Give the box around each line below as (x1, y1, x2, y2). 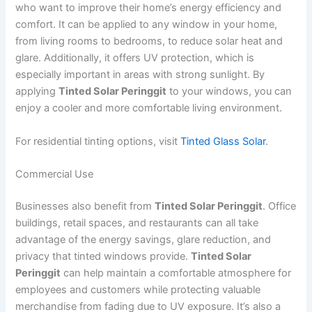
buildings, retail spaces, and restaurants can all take (15, 216, 259, 229)
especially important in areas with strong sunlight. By (15, 68, 265, 81)
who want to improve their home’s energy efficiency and (15, 1, 282, 15)
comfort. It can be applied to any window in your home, (15, 18, 278, 31)
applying (15, 85, 59, 98)
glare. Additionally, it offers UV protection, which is (15, 52, 255, 65)
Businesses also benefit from (15, 199, 155, 212)
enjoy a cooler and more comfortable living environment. (15, 102, 283, 115)
